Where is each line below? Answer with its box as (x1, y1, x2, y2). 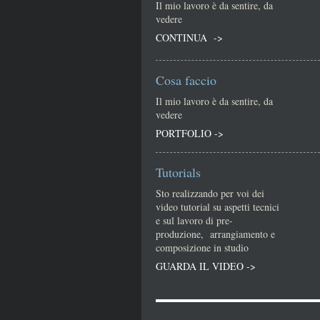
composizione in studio (156, 241, 249, 254)
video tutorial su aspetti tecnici (156, 200, 279, 214)
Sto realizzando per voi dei (156, 186, 264, 200)
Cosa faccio (156, 71, 216, 89)
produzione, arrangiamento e (156, 227, 275, 241)
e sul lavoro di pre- (156, 214, 233, 227)
